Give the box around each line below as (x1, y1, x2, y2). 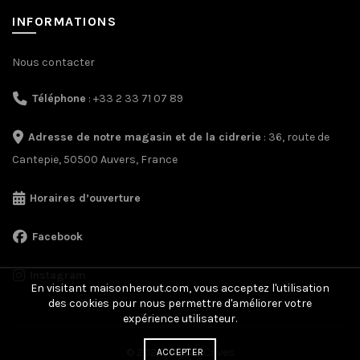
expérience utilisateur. (123, 312, 237, 325)
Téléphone (32, 92, 86, 106)
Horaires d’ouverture (30, 191, 141, 206)
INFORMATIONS (12, 14, 117, 30)
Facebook (32, 230, 83, 244)
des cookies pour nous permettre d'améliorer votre (48, 297, 312, 310)
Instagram (30, 268, 86, 283)
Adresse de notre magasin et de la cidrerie (28, 130, 261, 145)
